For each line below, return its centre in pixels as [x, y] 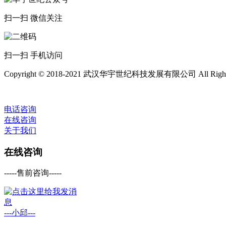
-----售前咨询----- [33, 173]
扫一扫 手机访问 [33, 55]
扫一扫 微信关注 [33, 18]
